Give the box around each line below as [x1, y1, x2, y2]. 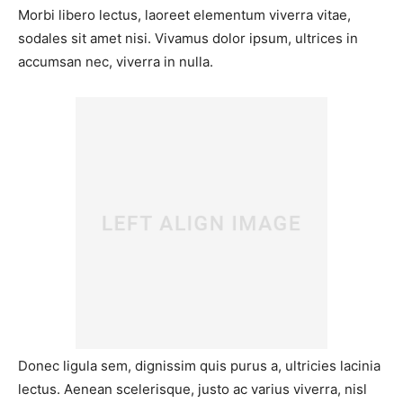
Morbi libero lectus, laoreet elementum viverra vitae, [18, 6, 351, 24]
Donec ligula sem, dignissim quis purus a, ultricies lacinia [18, 357, 381, 375]
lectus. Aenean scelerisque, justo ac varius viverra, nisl [18, 381, 367, 399]
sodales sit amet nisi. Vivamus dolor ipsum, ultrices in [18, 30, 358, 48]
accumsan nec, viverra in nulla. [18, 53, 213, 71]
